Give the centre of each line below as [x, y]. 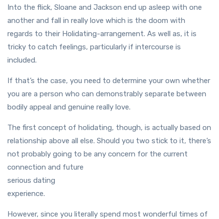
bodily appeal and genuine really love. [69, 107]
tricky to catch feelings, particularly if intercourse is [94, 47]
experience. [26, 194]
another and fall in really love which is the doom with [96, 21]
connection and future [45, 167]
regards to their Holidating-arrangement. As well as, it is [102, 34]
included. [22, 60]
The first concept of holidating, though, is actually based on [109, 128]
